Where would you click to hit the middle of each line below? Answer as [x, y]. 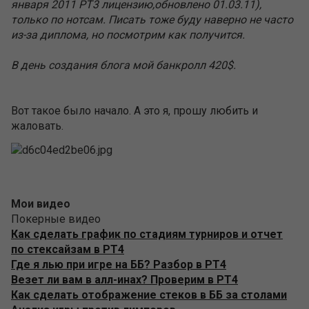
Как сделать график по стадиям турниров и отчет [147, 234]
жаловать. [37, 126]
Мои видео [41, 203]
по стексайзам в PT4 [68, 249]
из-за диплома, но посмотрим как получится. [128, 35]
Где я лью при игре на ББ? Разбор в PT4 [119, 264]
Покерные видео [56, 219]
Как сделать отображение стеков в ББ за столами [149, 295]
